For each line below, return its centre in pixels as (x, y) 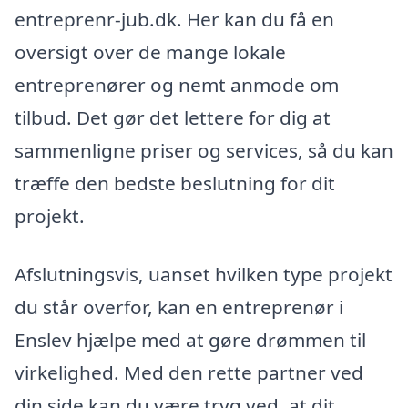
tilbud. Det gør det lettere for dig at (173, 118)
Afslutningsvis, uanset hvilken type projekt (204, 274)
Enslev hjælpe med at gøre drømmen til (190, 339)
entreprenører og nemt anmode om (177, 85)
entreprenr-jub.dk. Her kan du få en (174, 20)
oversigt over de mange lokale (150, 52)
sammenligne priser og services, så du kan (204, 151)
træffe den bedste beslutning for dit (175, 184)
